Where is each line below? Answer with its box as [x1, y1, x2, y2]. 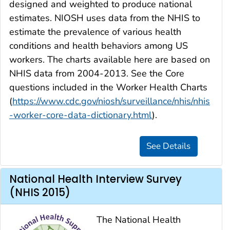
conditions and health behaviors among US [9, 39, 188, 52]
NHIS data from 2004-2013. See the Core [9, 67, 184, 80]
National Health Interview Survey [9, 172, 182, 187]
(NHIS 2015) [9, 185, 70, 200]
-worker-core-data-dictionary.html [9, 108, 152, 121]
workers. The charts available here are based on [9, 53, 210, 66]
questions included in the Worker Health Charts [9, 81, 207, 93]
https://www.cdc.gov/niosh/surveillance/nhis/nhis [12, 94, 210, 107]
